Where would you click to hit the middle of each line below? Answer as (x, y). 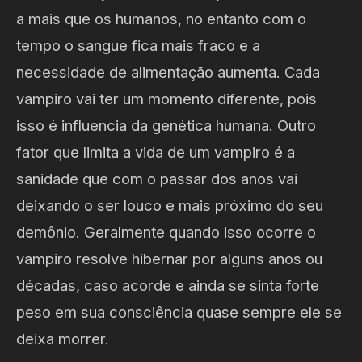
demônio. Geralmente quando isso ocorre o (166, 232)
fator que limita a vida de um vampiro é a (156, 152)
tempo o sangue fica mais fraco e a (138, 45)
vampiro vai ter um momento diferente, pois (166, 98)
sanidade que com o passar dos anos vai (157, 178)
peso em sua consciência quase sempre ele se (179, 311)
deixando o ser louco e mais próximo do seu (170, 205)
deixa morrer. (63, 338)
